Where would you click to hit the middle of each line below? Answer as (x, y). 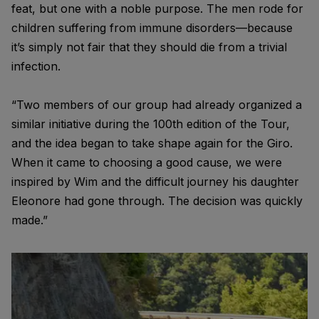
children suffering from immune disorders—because (152, 28)
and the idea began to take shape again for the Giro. (152, 143)
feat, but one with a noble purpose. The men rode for (157, 9)
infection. (36, 66)
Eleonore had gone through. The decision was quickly (157, 201)
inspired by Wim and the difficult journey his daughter (155, 182)
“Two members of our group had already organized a (157, 105)
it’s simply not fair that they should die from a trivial (149, 47)
